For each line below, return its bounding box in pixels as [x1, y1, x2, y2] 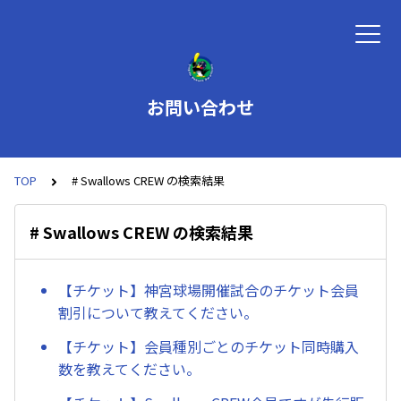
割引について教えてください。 [58, 302, 258, 324]
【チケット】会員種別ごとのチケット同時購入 [58, 336, 359, 358]
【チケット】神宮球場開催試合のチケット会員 [58, 279, 359, 302]
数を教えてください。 [58, 358, 200, 380]
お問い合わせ [147, 94, 254, 120]
